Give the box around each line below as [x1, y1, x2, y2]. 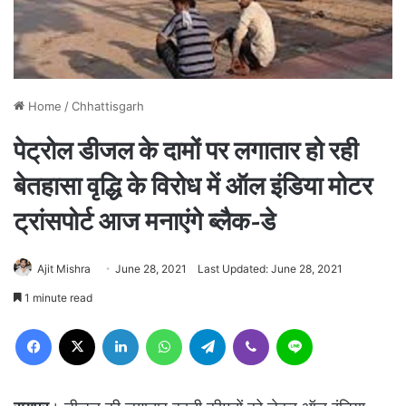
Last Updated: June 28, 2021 [198, 261, 343, 275]
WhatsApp [181, 320, 239, 335]
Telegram [225, 320, 276, 335]
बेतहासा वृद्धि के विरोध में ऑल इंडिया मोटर [14, 172, 372, 200]
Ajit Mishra [37, 261, 91, 275]
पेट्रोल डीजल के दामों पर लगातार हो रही [14, 137, 358, 165]
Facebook [51, 320, 106, 335]
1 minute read [22, 290, 92, 304]
